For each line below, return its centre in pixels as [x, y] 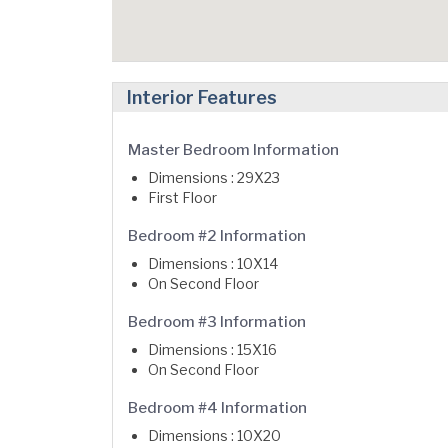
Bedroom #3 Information [217, 322]
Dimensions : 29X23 [214, 177]
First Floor [182, 197]
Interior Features [202, 97]
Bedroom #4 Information [217, 408]
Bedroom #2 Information [217, 236]
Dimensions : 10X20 [214, 435]
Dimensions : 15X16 [212, 349]
